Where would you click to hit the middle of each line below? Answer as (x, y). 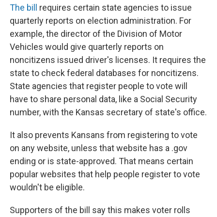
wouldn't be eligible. (47, 187)
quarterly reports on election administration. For (101, 21)
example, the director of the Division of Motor (96, 34)
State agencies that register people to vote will (99, 86)
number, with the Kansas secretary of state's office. (108, 112)
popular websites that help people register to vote (105, 174)
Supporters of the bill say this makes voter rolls (100, 210)
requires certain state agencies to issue (115, 8)
